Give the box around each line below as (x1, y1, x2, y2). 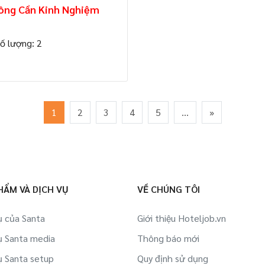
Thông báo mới (137, 232, 199, 244)
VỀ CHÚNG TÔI (137, 183, 200, 195)
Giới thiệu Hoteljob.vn (137, 212, 226, 224)
